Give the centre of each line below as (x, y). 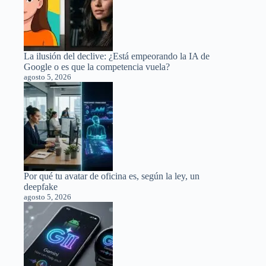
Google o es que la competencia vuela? (97, 67)
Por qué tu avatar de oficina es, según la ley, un (112, 176)
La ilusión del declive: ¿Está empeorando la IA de (117, 56)
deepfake (41, 187)
